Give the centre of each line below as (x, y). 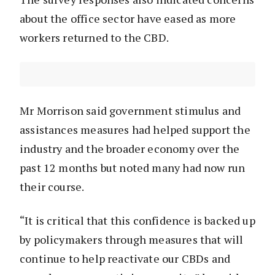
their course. (52, 187)
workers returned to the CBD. (95, 38)
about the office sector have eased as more (128, 19)
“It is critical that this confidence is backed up (137, 221)
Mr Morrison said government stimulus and (130, 111)
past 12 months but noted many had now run (133, 168)
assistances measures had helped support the (135, 130)
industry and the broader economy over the (130, 149)
